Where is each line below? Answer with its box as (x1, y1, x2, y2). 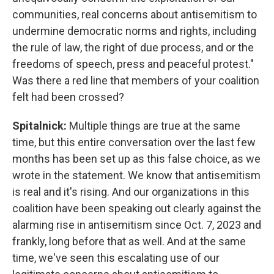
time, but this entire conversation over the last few (12, 136, 256, 149)
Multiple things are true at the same (69, 119, 240, 132)
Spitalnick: (12, 119, 69, 132)
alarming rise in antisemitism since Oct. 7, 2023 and (12, 218, 261, 231)
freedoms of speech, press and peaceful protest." (12, 57, 254, 70)
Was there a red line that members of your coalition (12, 74, 259, 87)
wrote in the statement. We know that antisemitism (12, 169, 261, 182)
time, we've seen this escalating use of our (12, 251, 220, 264)
